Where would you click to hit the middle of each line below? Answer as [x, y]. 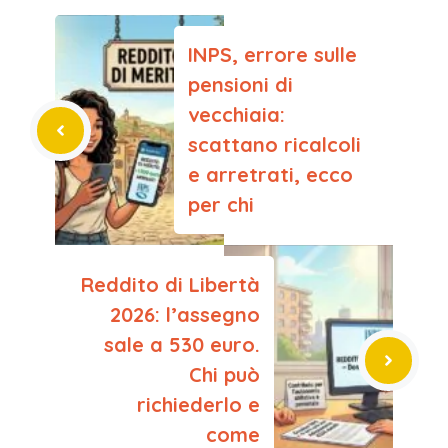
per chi [221, 205]
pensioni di [240, 85]
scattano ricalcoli [274, 145]
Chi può [224, 375]
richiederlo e [198, 405]
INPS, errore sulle [272, 55]
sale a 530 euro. [182, 345]
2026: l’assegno [185, 315]
